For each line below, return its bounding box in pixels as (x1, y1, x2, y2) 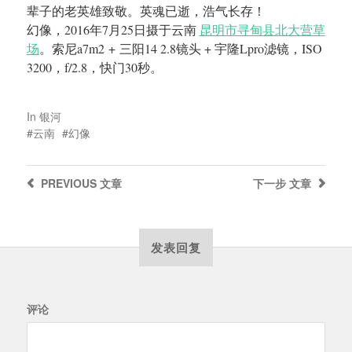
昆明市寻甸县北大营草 (199, 21, 325, 38)
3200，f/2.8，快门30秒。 (26, 59, 163, 76)
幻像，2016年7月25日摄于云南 (26, 21, 200, 38)
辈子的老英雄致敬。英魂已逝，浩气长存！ (26, 2, 266, 20)
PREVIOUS (40, 175, 97, 192)
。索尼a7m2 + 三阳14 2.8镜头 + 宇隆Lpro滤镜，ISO (38, 40, 322, 57)
